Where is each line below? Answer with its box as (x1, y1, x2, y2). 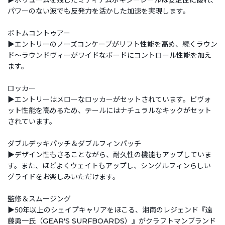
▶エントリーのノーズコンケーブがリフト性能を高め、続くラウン (8, 39, 217, 49)
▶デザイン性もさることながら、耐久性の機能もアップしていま (8, 150, 211, 159)
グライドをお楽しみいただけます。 (8, 172, 120, 181)
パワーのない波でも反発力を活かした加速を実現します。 (8, 6, 190, 16)
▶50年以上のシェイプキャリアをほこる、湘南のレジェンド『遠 (8, 205, 212, 214)
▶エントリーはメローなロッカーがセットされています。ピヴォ (8, 94, 211, 104)
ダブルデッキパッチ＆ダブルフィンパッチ (8, 139, 141, 148)
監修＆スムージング (8, 194, 71, 203)
